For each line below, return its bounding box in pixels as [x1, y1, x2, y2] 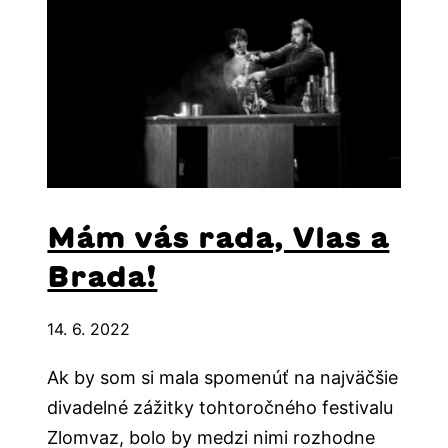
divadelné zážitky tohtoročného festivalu [47, 396, 394, 418]
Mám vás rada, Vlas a [47, 221, 390, 252]
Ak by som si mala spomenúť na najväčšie [47, 366, 399, 388]
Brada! [47, 260, 158, 291]
